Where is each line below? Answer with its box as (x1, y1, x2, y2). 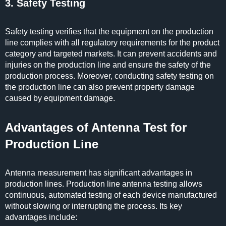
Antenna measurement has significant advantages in (5, 168, 192, 177)
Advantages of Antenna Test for (5, 121, 187, 134)
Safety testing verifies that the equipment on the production (5, 27, 213, 36)
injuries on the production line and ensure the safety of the (5, 61, 211, 69)
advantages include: (5, 213, 77, 221)
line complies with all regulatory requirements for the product (5, 38, 219, 47)
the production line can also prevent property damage (5, 83, 195, 91)
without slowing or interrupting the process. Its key (5, 202, 182, 210)
